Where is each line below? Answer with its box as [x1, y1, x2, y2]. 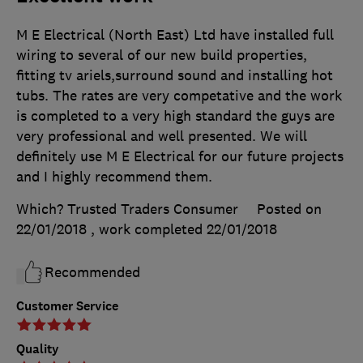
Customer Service [16, 297, 118, 315]
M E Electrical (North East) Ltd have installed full [16, 26, 334, 45]
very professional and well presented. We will [16, 127, 307, 146]
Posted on [257, 200, 322, 219]
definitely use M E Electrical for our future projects [16, 147, 344, 166]
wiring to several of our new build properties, [16, 46, 307, 65]
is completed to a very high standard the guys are [16, 107, 335, 126]
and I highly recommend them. [16, 168, 212, 186]
